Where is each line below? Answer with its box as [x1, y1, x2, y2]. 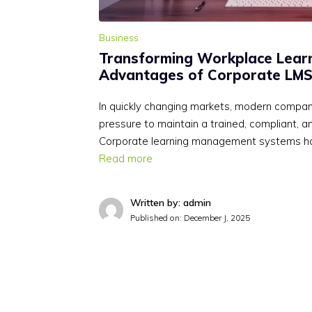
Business [99, 31, 139, 45]
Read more [99, 152, 153, 166]
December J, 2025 [184, 212, 250, 224]
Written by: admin [130, 196, 211, 210]
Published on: [130, 212, 184, 224]
